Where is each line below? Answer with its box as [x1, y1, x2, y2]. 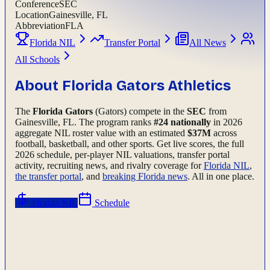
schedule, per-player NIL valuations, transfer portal [34, 149, 230, 160]
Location [15, 10, 49, 20]
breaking [102, 171, 138, 182]
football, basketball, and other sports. [15, 139, 154, 149]
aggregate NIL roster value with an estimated [15, 128, 185, 139]
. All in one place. [187, 171, 254, 182]
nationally [168, 117, 211, 128]
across [211, 128, 237, 139]
